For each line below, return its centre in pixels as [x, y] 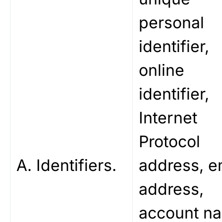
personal [171, 23]
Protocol [169, 141]
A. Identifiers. [66, 165]
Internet [168, 118]
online [162, 70]
